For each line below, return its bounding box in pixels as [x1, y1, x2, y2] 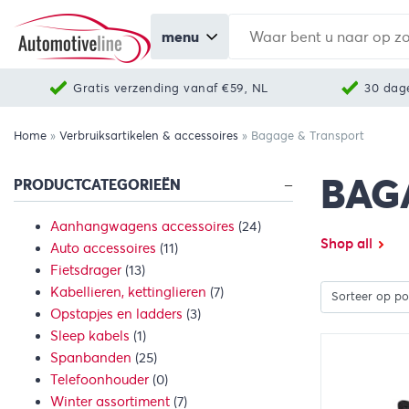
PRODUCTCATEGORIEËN [14, 175, 181, 195]
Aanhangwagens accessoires [50, 217, 235, 235]
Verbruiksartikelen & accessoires [59, 128, 238, 143]
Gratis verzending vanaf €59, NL [73, 79, 268, 96]
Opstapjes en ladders [50, 305, 183, 322]
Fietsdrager [50, 261, 121, 278]
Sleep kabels [50, 327, 130, 344]
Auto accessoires [50, 239, 156, 257]
